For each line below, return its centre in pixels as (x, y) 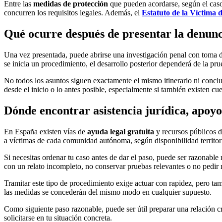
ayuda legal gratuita (121, 131)
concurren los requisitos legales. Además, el (73, 13)
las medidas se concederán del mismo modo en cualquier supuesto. (108, 192)
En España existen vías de (46, 131)
